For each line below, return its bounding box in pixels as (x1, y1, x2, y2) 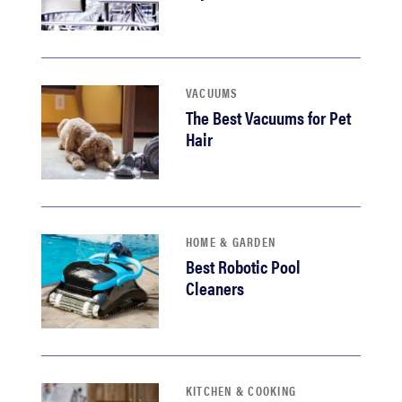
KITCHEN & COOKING (185, 381, 297, 399)
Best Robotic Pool (185, 253, 301, 279)
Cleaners (185, 275, 244, 301)
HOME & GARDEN (185, 232, 276, 250)
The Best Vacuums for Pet (185, 104, 351, 130)
